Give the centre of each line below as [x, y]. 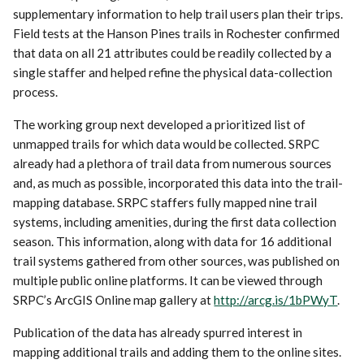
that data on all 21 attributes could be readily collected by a [173, 52]
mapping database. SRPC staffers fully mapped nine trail [165, 202]
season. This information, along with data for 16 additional [173, 241]
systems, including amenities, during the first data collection [175, 221]
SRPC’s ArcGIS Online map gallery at [114, 299]
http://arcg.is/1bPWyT [276, 299]
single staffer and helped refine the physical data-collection [173, 72]
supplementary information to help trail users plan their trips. [178, 13]
